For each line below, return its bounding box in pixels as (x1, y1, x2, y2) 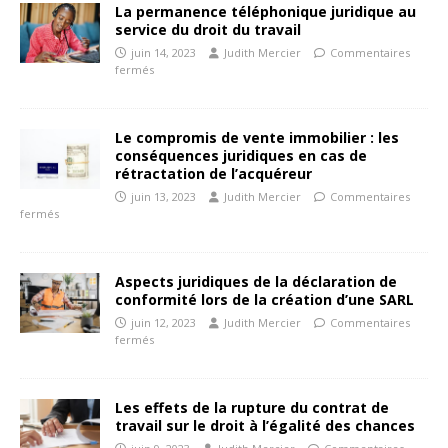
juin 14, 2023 (131, 44, 196, 60)
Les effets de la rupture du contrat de (115, 397, 389, 417)
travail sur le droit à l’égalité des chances (115, 415, 415, 435)
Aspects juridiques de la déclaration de (115, 271, 397, 291)
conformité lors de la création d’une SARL (115, 289, 414, 309)
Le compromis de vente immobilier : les (115, 127, 399, 147)
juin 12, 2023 (131, 314, 196, 330)
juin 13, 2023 (131, 188, 196, 204)
